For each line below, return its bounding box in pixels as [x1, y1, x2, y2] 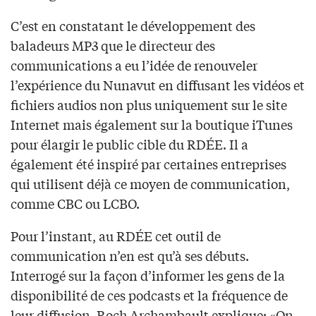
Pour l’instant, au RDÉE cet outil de [11, 226, 221, 245]
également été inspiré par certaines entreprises [11, 154, 286, 174]
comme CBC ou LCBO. [11, 194, 140, 213]
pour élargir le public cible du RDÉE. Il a [11, 135, 248, 154]
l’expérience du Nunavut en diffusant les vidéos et [11, 75, 305, 95]
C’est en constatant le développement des [11, 16, 255, 35]
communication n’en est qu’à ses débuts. [11, 246, 249, 265]
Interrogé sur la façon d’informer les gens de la [11, 266, 285, 285]
